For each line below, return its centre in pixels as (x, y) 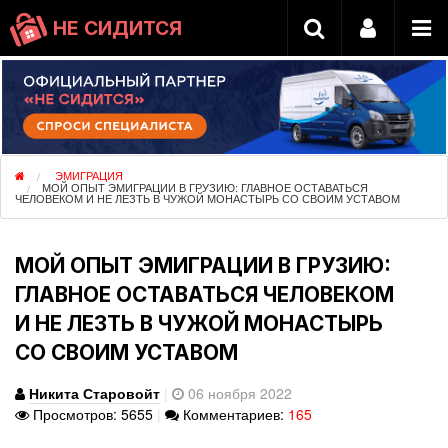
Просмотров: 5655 (91, 414)
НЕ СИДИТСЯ (115, 28)
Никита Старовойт (94, 393)
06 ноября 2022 (238, 393)
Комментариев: (233, 414)
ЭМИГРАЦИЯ (89, 175)
